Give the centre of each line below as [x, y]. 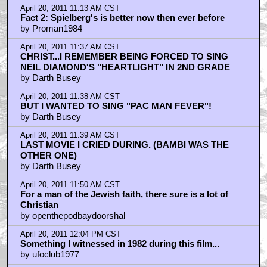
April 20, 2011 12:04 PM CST [70, 235]
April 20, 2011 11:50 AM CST [70, 185]
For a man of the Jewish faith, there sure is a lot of [124, 194]
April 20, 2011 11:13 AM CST [70, 9]
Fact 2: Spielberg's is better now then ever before [122, 18]
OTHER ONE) [48, 156]
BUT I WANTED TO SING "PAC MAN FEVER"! [116, 106]
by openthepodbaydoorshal [72, 216]
